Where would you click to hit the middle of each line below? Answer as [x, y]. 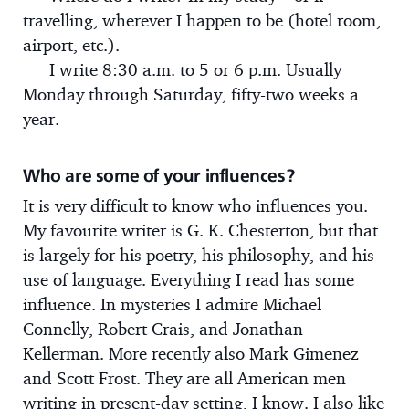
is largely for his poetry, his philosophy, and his [199, 254]
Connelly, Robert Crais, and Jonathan [163, 328]
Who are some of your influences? [159, 175]
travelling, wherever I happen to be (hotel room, [202, 21]
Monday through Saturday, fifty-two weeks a [191, 94]
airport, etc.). [71, 45]
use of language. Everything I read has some [189, 279]
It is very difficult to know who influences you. [195, 205]
